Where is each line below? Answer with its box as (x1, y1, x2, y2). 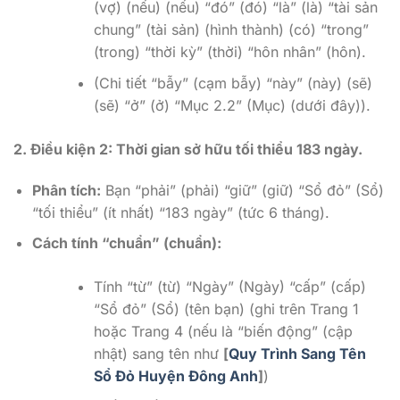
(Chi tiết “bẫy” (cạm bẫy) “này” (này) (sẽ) (93, 73, 372, 92)
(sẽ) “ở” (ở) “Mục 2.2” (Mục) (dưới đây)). (93, 96, 371, 114)
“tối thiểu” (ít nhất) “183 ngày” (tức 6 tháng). (31, 203, 329, 221)
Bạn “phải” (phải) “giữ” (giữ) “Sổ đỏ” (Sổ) (100, 180, 384, 199)
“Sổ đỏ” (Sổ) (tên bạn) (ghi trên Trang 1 (93, 300, 359, 319)
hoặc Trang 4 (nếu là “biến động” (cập (93, 322, 353, 341)
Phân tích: (31, 180, 101, 199)
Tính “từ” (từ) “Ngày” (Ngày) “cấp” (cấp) (93, 278, 366, 296)
